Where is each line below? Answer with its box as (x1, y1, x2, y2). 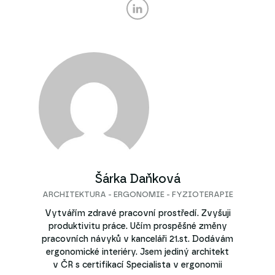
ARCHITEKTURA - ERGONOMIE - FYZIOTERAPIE (42, 190, 233, 199)
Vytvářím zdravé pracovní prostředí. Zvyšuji (44, 209, 231, 218)
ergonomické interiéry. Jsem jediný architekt (46, 247, 229, 257)
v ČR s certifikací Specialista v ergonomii (53, 260, 222, 269)
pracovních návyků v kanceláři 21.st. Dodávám (42, 234, 233, 244)
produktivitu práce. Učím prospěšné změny (48, 222, 227, 231)
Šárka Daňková (95, 172, 180, 185)
